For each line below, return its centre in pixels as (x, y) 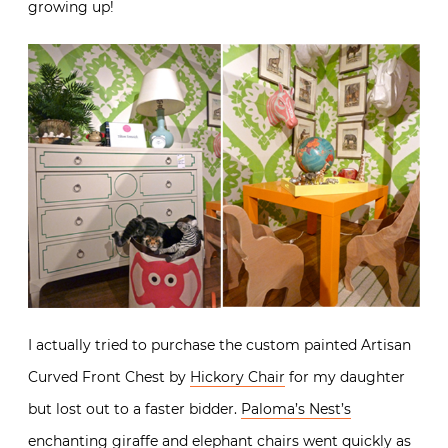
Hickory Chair (237, 376)
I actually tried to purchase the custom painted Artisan (219, 344)
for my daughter (345, 376)
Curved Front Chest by (109, 376)
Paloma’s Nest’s (296, 408)
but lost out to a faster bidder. (134, 408)
